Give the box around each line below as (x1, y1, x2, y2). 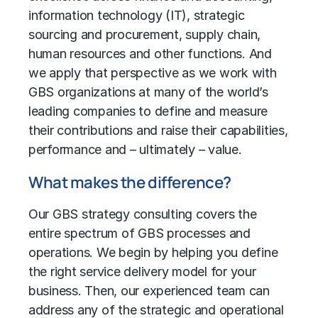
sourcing (28, 27, 77, 43)
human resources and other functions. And (28, 46, 272, 62)
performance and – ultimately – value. (28, 142, 242, 158)
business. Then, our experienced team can (28, 283, 270, 299)
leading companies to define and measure (28, 104, 268, 119)
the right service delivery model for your (28, 264, 256, 280)
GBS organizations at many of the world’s (28, 84, 268, 100)
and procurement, (77, 27, 186, 43)
